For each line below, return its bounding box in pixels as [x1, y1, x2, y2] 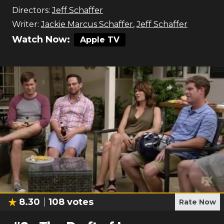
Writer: [12, 19, 39, 29]
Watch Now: [12, 34, 70, 45]
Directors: [12, 5, 50, 15]
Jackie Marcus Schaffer [41, 19, 133, 29]
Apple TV [80, 35, 119, 44]
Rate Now [179, 197, 216, 206]
